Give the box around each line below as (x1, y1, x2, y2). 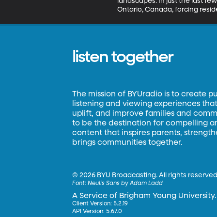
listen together (72, 49, 173, 65)
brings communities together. (72, 139, 183, 147)
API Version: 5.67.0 (72, 209, 123, 215)
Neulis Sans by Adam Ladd (88, 181, 163, 186)
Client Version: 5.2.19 (72, 201, 128, 207)
